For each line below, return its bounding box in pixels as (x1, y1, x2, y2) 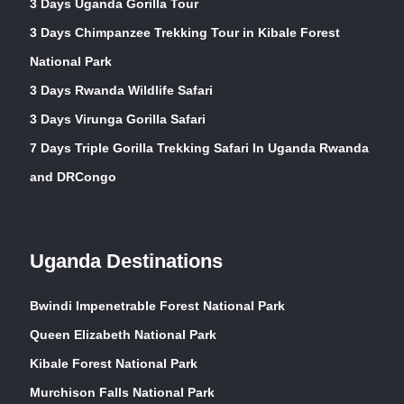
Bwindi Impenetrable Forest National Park (30, 298, 285, 313)
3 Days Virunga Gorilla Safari (30, 111, 206, 126)
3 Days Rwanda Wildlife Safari (30, 82, 213, 97)
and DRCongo (30, 169, 116, 184)
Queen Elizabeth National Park (30, 326, 216, 342)
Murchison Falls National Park (30, 384, 215, 399)
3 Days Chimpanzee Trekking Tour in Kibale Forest (30, 24, 340, 40)
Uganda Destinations (30, 249, 223, 272)
